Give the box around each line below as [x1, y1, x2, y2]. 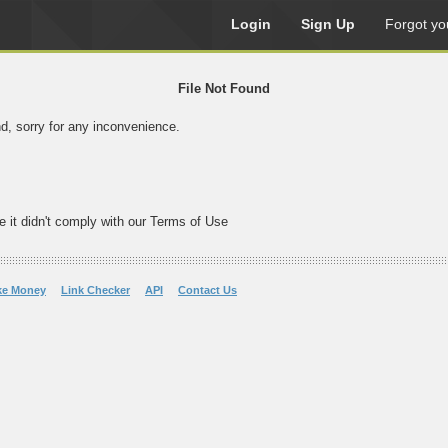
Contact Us [178, 284, 237, 296]
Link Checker [61, 284, 130, 296]
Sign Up [301, 16, 355, 32]
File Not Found [178, 81, 270, 96]
